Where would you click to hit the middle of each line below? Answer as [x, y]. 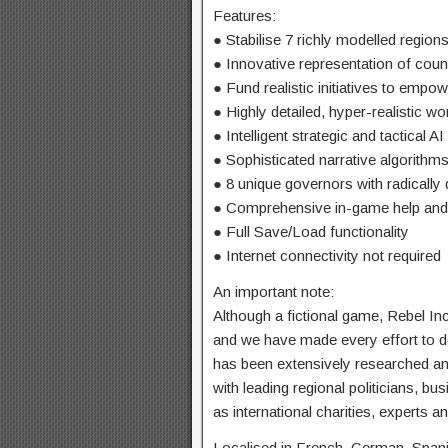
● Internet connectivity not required [327, 255]
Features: [244, 15]
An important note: [273, 291]
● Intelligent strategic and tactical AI [328, 135]
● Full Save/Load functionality [311, 231]
